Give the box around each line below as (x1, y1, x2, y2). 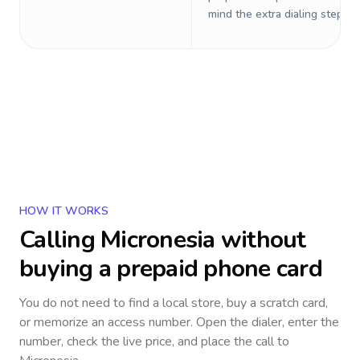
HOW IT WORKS (19, 203, 108, 219)
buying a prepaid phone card (19, 252, 322, 285)
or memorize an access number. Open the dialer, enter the (19, 313, 339, 331)
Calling (19, 223, 100, 256)
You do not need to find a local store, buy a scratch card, (19, 294, 328, 312)
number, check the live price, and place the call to (19, 333, 289, 350)
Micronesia (100, 223, 215, 256)
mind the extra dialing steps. (208, 6, 351, 22)
